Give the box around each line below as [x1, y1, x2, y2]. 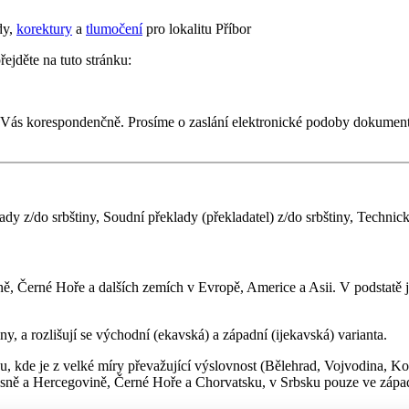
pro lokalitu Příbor [142, 20, 251, 37]
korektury [16, 20, 72, 37]
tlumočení [86, 20, 142, 37]
